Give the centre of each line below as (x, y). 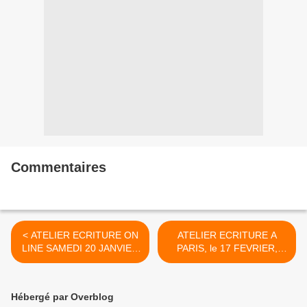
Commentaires (59, 168)
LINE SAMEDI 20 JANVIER (80, 248)
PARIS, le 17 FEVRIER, (227, 248)
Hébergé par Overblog (62, 297)
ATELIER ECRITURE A (227, 235)
